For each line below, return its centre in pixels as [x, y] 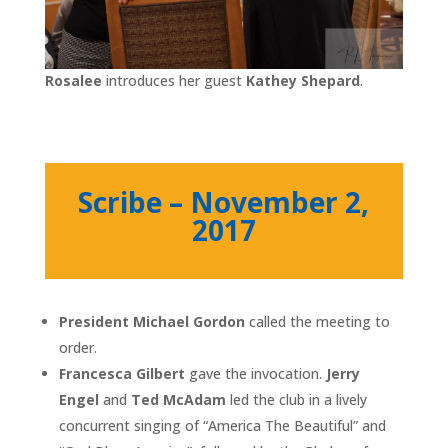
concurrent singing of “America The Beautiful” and [222, 426]
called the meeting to [317, 322]
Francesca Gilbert [121, 374]
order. [77, 348]
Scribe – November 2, [224, 202]
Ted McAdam [176, 400]
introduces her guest [173, 81]
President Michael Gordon [151, 322]
